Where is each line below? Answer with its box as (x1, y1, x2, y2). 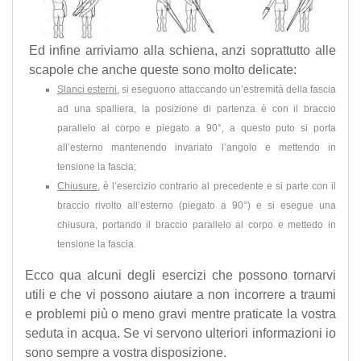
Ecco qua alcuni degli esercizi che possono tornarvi (25, 268, 336, 283)
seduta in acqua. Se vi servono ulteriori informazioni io (25, 326, 336, 341)
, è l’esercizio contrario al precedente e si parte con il (98, 180, 336, 193)
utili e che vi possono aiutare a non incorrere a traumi (25, 288, 336, 302)
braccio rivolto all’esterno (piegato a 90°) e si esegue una (57, 200, 336, 212)
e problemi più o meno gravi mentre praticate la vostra (25, 307, 336, 322)
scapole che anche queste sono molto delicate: (28, 63, 297, 77)
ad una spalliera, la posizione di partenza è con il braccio (57, 103, 336, 115)
